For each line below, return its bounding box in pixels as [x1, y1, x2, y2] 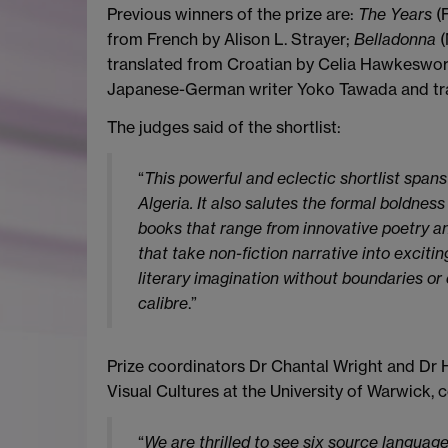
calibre [137, 292, 188, 313]
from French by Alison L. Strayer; [107, 29, 354, 50]
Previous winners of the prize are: [107, 4, 358, 25]
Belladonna [354, 29, 436, 50]
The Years [358, 4, 436, 25]
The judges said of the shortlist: [107, 116, 341, 137]
